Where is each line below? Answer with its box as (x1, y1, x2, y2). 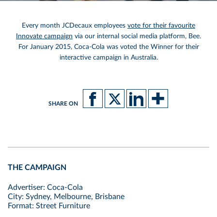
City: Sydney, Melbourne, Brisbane (8, 193, 124, 201)
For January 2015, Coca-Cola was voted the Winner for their (18, 44, 199, 50)
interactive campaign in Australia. (59, 54, 158, 61)
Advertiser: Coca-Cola (8, 184, 83, 191)
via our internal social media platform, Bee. (73, 33, 201, 40)
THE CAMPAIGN (8, 164, 66, 171)
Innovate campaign (16, 33, 73, 40)
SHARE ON (48, 100, 78, 107)
